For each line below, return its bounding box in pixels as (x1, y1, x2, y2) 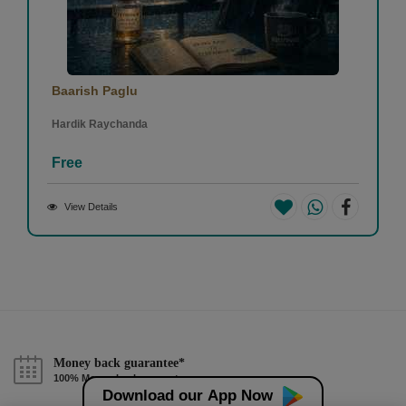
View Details (64, 200, 118, 212)
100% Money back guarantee (53, 372, 189, 383)
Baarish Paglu (52, 82, 138, 98)
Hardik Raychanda (52, 117, 148, 130)
